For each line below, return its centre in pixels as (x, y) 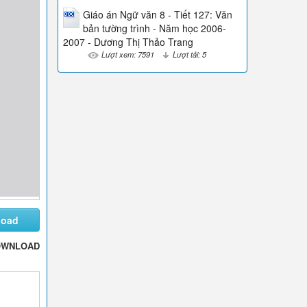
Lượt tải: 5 (189, 54)
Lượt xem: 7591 (127, 54)
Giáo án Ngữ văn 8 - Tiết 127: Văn (157, 15)
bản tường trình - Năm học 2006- (154, 28)
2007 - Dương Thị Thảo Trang (128, 42)
